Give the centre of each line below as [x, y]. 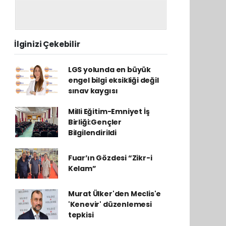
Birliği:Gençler [95, 122]
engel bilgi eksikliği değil [113, 80]
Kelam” [82, 168]
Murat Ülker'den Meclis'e [115, 193]
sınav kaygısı [93, 91]
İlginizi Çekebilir [47, 44]
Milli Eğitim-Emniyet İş [109, 111]
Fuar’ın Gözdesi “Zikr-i [110, 158]
